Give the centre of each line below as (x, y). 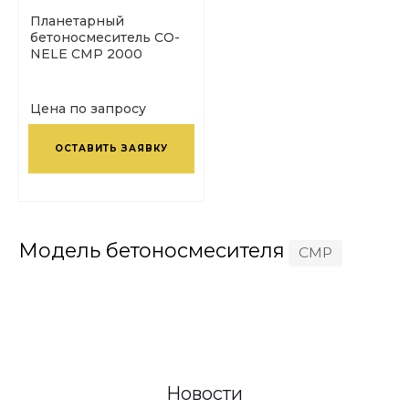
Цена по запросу (88, 108)
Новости (204, 393)
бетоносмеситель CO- (105, 37)
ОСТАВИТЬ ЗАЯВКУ (111, 148)
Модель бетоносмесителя (152, 250)
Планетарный (77, 21)
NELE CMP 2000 (86, 53)
